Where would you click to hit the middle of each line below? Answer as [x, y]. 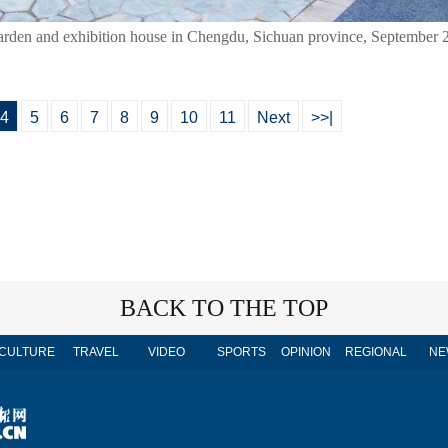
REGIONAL [376, 352]
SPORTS [241, 352]
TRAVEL [96, 352]
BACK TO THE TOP [224, 308]
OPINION [306, 352]
